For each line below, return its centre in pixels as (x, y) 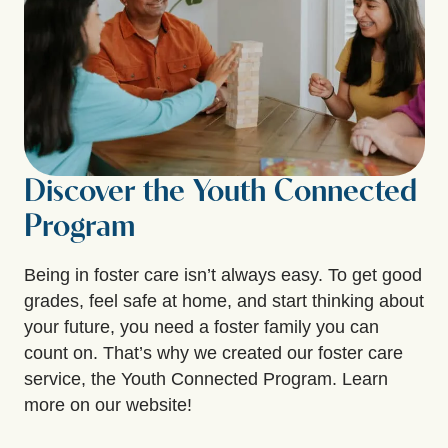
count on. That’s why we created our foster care (213, 352)
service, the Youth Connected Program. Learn (206, 378)
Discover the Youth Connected (220, 192)
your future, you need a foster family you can (201, 326)
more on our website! (108, 404)
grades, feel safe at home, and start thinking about (224, 300)
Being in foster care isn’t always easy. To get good (223, 274)
